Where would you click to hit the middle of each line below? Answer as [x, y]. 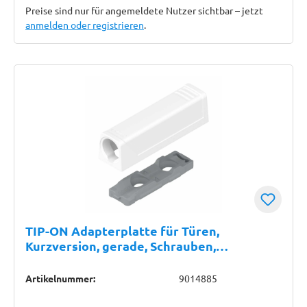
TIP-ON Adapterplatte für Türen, [122, 231]
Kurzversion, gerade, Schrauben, [121, 246]
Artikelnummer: [60, 278]
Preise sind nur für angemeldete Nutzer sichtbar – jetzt [144, 10]
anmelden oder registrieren [85, 25]
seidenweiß [60, 261]
